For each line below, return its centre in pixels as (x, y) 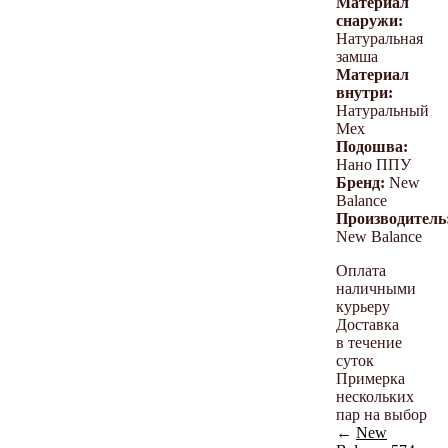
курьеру (363, 306)
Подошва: (372, 146)
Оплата (361, 270)
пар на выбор (381, 414)
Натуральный (382, 110)
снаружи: (369, 20)
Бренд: (360, 182)
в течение (369, 342)
